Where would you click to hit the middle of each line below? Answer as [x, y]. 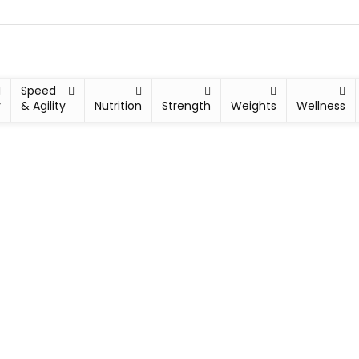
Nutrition [119, 106]
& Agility [43, 106]
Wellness [321, 106]
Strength [187, 106]
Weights [254, 106]
